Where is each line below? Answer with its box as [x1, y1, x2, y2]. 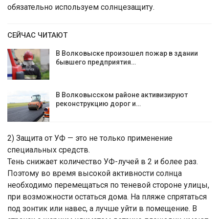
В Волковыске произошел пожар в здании [56, 49, 198, 57]
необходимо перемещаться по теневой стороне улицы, [7, 180, 209, 190]
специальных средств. [7, 145, 90, 154]
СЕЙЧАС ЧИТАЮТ [7, 30, 67, 40]
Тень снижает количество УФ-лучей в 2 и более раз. [7, 157, 198, 166]
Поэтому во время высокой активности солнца [7, 169, 182, 178]
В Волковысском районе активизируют [56, 91, 188, 99]
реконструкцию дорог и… [56, 100, 141, 108]
